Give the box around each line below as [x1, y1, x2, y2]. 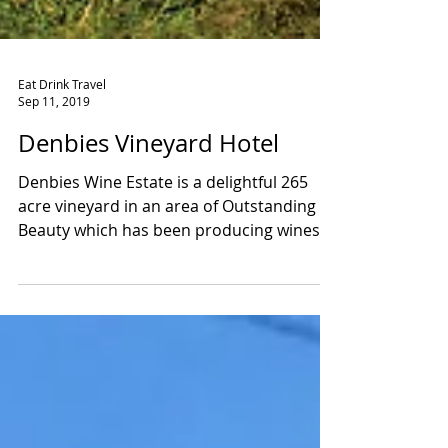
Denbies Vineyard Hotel [18, 172, 279, 204]
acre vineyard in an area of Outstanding [18, 240, 316, 262]
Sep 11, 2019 [18, 138, 90, 154]
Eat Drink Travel [18, 120, 106, 137]
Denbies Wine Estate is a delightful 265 [18, 216, 206, 238]
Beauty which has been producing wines [18, 264, 320, 286]
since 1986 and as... [18, 288, 163, 310]
